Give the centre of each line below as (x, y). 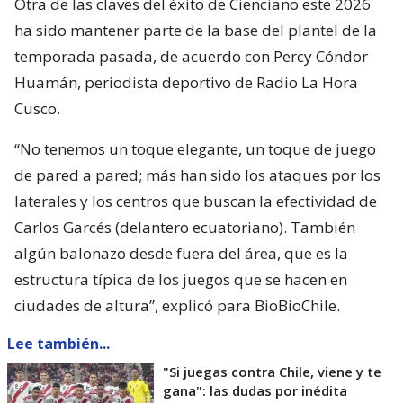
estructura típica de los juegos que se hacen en (181, 279)
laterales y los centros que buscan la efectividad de (196, 201)
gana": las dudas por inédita (255, 390)
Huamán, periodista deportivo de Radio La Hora (186, 82)
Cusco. (37, 108)
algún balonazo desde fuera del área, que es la (181, 253)
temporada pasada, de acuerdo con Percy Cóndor (191, 56)
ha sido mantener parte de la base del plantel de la (196, 30)
